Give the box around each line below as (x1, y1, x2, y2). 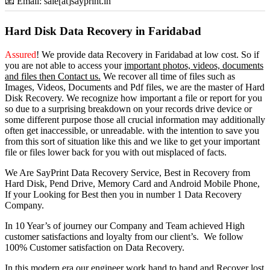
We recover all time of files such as (101, 71, 235, 81)
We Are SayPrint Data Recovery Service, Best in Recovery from (5, 167, 250, 178)
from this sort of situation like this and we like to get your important (5, 136, 260, 146)
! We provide (36, 49, 88, 60)
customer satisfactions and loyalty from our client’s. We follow (5, 231, 243, 242)
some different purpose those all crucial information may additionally (5, 114, 265, 125)
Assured (5, 49, 36, 60)
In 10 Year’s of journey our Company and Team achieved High (5, 220, 245, 231)
